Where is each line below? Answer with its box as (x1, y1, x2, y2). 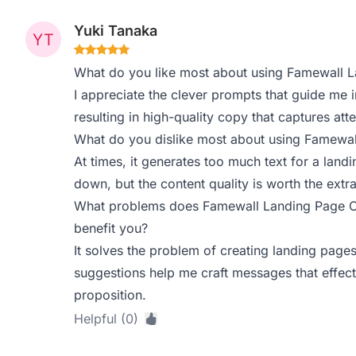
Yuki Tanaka (73, 22, 157, 39)
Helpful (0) (73, 311, 138, 327)
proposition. (73, 287, 146, 303)
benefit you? (73, 220, 148, 236)
